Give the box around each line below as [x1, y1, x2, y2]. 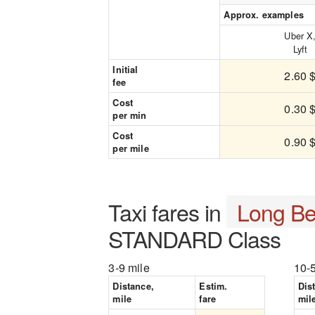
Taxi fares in [108, 195, 227, 228]
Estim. [199, 280, 228, 292]
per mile [112, 142, 149, 155]
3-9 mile [108, 259, 150, 276]
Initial [112, 63, 139, 76]
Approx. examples [224, 8, 304, 21]
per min [112, 109, 147, 122]
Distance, [112, 280, 154, 292]
